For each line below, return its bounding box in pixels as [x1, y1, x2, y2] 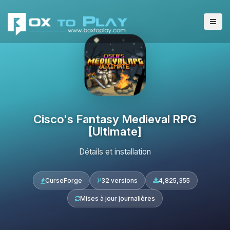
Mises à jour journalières [80, 195, 155, 202]
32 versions [101, 177, 138, 184]
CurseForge [45, 177, 82, 184]
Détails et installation [79, 147, 151, 157]
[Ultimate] [88, 124, 142, 138]
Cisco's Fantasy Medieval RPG [33, 112, 197, 126]
